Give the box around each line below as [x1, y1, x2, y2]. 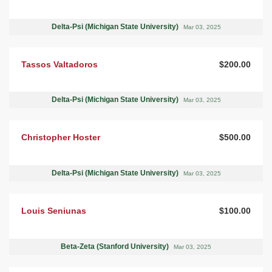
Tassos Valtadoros [21, 59, 98, 69]
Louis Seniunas [21, 206, 86, 216]
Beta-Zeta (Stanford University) [61, 242, 171, 251]
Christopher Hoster [21, 132, 100, 143]
